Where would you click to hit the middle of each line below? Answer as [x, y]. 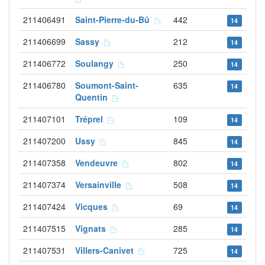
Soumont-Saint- [107, 85]
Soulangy [97, 63]
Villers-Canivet [107, 250]
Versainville [101, 185]
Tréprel [91, 119]
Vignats [93, 228]
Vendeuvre [99, 163]
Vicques [94, 206]
